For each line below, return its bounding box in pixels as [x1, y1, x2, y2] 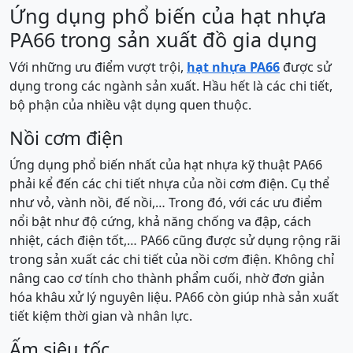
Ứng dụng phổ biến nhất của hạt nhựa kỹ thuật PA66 [9, 156, 322, 173]
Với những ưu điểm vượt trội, [9, 58, 187, 76]
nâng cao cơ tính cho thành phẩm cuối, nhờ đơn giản [9, 269, 325, 287]
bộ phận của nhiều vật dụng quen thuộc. [9, 96, 251, 113]
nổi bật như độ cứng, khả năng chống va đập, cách [9, 213, 311, 230]
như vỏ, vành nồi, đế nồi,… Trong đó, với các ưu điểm [9, 194, 322, 211]
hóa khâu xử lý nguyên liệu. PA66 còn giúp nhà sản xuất [9, 288, 339, 306]
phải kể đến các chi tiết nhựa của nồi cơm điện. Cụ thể [9, 175, 329, 192]
